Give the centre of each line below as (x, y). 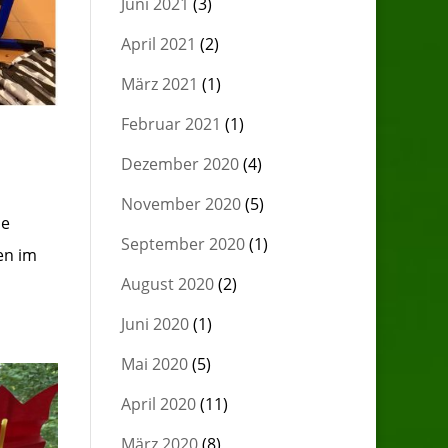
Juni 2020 (154, 324)
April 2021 (158, 44)
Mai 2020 (154, 364)
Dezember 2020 (179, 164)
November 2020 (180, 204)
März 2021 (159, 84)
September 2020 (182, 244)
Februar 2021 (170, 124)
